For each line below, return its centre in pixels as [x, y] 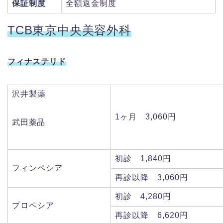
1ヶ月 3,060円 [146, 116]
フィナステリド [37, 61]
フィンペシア [37, 168]
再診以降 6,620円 [152, 215]
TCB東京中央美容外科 [69, 30]
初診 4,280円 [143, 196]
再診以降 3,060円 [152, 177]
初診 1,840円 [143, 158]
